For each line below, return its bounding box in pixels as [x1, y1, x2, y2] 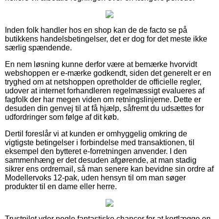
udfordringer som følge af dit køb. [5, 112, 119, 121]
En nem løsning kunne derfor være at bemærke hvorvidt [5, 60, 197, 68]
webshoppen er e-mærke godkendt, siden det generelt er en [5, 68, 211, 77]
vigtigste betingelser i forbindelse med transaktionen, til [5, 138, 195, 147]
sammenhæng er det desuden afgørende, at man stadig [5, 155, 197, 164]
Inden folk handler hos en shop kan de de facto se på [5, 25, 187, 34]
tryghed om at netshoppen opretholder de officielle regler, [5, 77, 201, 86]
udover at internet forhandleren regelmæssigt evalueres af [5, 86, 204, 95]
